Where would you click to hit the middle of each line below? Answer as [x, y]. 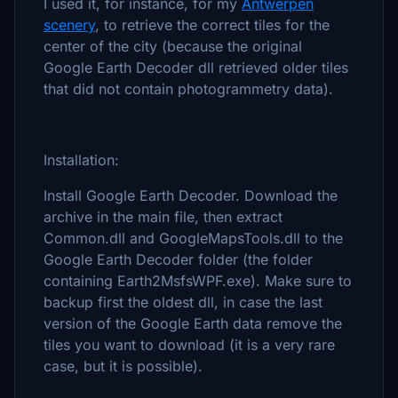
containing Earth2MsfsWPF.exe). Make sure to [198, 281]
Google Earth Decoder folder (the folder [178, 259]
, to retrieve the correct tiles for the [212, 25]
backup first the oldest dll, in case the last [183, 302]
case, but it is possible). [123, 366]
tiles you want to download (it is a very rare [189, 345]
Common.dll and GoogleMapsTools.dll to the [193, 238]
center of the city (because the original [173, 46]
